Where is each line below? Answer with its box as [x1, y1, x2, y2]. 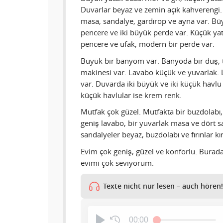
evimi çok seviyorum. [81, 157, 154, 168]
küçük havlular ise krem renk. [81, 90, 182, 100]
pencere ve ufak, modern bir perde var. [81, 39, 215, 49]
